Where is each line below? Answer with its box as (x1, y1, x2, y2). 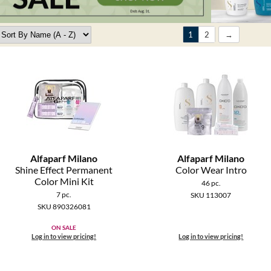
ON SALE (51, 224, 77, 232)
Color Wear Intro (175, 164, 247, 176)
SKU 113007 (191, 191, 232, 200)
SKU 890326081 (37, 202, 91, 212)
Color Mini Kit (34, 175, 94, 188)
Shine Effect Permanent (15, 164, 113, 176)
